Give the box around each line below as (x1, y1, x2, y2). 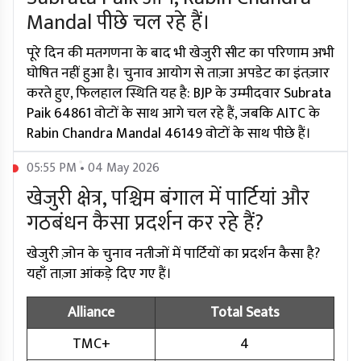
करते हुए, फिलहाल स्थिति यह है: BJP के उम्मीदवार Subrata (27, 81, 331, 106)
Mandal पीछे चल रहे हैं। (27, 6, 210, 41)
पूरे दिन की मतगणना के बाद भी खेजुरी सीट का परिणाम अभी (27, 41, 334, 66)
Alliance (68, 301, 114, 326)
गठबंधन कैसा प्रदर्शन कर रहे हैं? (27, 206, 263, 242)
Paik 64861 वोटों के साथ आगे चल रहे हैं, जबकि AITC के (27, 102, 320, 127)
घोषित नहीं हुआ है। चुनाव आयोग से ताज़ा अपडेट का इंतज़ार (27, 61, 330, 86)
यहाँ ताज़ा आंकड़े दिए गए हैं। (27, 262, 172, 287)
